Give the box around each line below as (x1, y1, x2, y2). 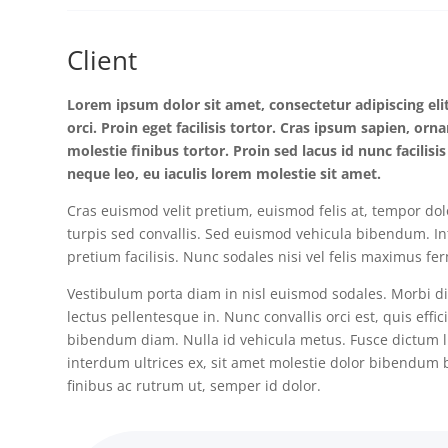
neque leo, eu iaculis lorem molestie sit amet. (67, 164, 382, 184)
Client (67, 42, 138, 79)
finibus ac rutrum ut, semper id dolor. (67, 376, 322, 396)
